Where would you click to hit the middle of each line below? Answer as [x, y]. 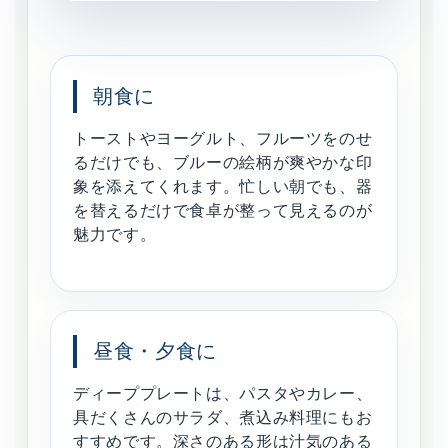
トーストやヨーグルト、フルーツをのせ [223, 138]
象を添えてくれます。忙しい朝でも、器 [223, 186]
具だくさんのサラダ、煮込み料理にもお [223, 417]
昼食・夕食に [155, 350]
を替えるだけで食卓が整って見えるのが [223, 210]
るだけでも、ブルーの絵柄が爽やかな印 [223, 162]
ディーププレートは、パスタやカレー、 [223, 393]
